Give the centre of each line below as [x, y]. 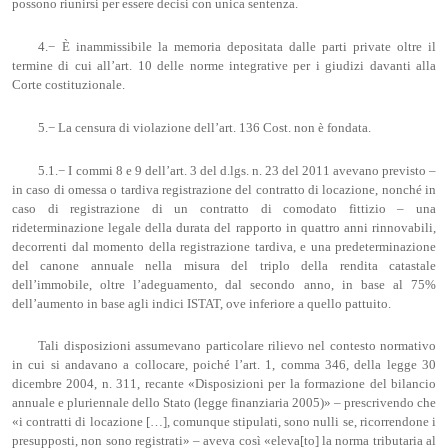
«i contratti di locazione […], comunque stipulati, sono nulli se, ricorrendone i [224, 422]
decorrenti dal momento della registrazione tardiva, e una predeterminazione [224, 246]
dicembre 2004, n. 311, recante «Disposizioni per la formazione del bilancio [224, 384]
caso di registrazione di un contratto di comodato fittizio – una [224, 208]
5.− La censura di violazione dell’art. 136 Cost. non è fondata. [205, 127]
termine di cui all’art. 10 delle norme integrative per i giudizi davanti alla [224, 66]
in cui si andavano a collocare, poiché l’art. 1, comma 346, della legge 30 [224, 365]
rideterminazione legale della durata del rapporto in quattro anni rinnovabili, [224, 227]
